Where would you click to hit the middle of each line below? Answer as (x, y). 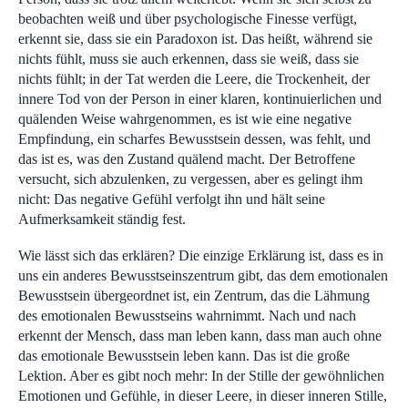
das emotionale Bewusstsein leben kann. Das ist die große (184, 356)
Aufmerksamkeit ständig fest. (102, 219)
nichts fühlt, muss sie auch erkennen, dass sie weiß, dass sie (189, 59)
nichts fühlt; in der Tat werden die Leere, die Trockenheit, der (194, 79)
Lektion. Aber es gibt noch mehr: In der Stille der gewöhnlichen (201, 376)
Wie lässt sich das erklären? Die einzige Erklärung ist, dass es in (201, 256)
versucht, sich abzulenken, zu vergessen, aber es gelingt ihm (190, 179)
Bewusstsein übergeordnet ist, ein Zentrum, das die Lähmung (194, 296)
